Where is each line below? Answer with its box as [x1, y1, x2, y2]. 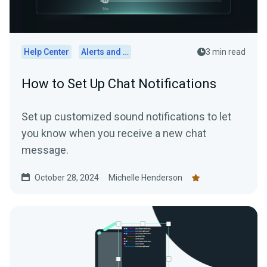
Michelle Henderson [108, 173, 182, 183]
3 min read [206, 47, 246, 57]
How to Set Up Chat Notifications [21, 76, 216, 92]
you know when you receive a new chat [21, 127, 206, 140]
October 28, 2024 [35, 173, 99, 183]
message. [21, 144, 69, 157]
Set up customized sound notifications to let [21, 110, 231, 123]
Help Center [24, 47, 69, 57]
